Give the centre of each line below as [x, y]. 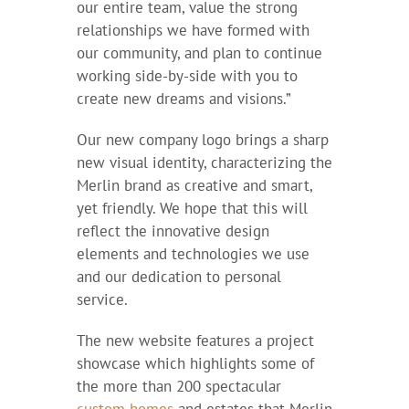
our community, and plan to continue [199, 53]
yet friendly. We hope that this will [192, 209]
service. [102, 300]
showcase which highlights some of [195, 364]
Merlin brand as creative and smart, [194, 186]
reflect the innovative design [173, 231]
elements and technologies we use [193, 254]
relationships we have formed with [193, 31]
